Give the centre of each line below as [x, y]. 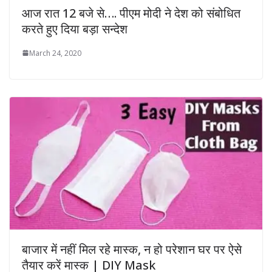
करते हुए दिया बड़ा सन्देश [75, 29]
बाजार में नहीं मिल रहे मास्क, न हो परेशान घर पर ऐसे [132, 250]
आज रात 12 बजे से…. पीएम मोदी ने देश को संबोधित [131, 13]
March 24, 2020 [55, 53]
